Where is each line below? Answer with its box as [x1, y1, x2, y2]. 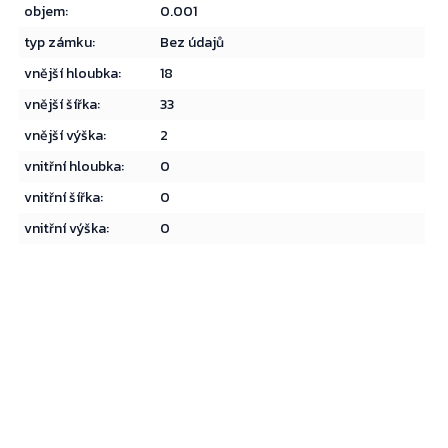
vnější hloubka [24, 63, 119, 85]
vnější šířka [24, 94, 98, 116]
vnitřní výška [24, 218, 107, 240]
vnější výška [24, 125, 104, 147]
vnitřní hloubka [24, 156, 122, 178]
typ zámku [24, 32, 93, 54]
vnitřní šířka [24, 187, 101, 209]
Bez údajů [160, 32, 225, 54]
